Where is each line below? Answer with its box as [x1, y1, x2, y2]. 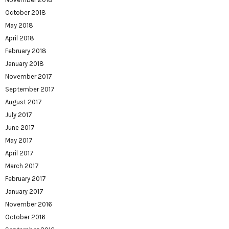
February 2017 [5, 175, 46, 183]
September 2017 [5, 85, 55, 94]
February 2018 [5, 47, 47, 55]
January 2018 [5, 60, 44, 68]
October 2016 [5, 213, 45, 221]
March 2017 [5, 162, 39, 170]
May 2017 [5, 136, 33, 145]
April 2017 [5, 149, 34, 157]
